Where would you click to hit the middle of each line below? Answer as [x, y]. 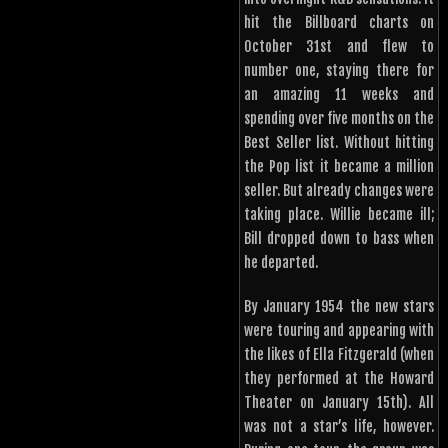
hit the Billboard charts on [339, 23]
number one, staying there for [339, 71]
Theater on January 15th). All [339, 403]
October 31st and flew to [339, 47]
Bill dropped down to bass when [339, 239]
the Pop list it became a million [339, 167]
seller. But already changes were [339, 191]
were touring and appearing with [339, 331]
